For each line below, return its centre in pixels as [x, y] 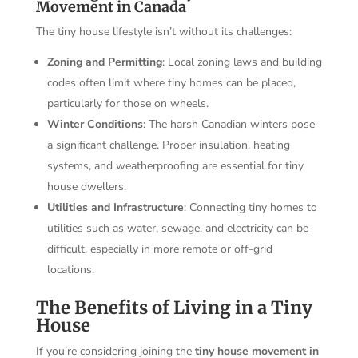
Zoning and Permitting [104, 62]
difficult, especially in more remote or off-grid [159, 249]
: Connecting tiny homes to [250, 207]
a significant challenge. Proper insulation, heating [168, 145]
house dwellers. [86, 186]
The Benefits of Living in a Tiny [174, 307]
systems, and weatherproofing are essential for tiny [175, 165]
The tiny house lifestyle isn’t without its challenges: [163, 31]
